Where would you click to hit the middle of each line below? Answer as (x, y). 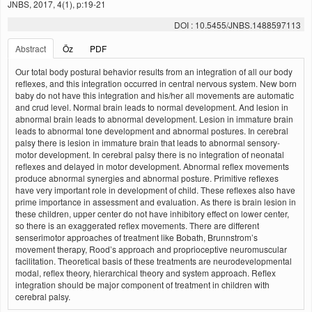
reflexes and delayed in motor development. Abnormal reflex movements (152, 166)
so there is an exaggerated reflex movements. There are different (137, 225)
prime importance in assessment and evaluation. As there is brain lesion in (156, 202)
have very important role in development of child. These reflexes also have (155, 190)
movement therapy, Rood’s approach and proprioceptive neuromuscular (151, 249)
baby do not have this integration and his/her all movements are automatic (155, 95)
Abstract (31, 48)
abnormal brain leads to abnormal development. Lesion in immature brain (154, 119)
